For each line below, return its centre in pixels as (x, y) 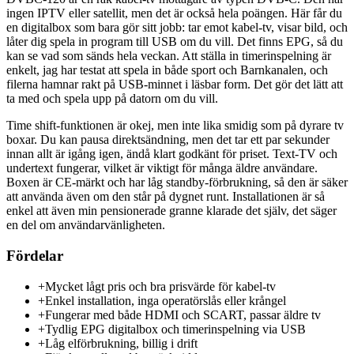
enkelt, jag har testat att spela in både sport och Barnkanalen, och (167, 70)
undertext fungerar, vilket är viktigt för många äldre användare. (162, 168)
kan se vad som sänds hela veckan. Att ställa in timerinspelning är (169, 56)
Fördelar (35, 255)
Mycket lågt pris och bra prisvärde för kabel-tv (160, 286)
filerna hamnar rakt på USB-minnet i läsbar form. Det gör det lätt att (175, 85)
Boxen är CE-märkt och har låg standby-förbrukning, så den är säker (177, 183)
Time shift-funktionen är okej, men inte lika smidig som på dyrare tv (175, 126)
